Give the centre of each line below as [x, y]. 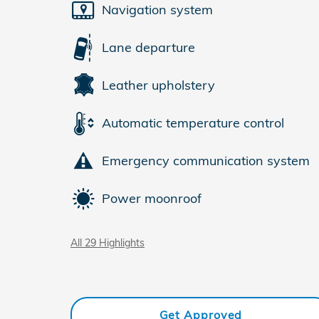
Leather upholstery [158, 85]
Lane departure [148, 47]
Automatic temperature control [193, 123]
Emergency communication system [206, 161]
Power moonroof [152, 198]
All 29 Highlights [108, 242]
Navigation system [157, 10]
